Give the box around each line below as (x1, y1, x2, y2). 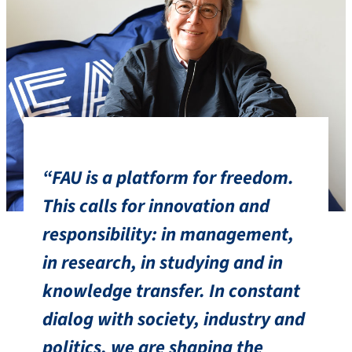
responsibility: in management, (42, 220, 294, 248)
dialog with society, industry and (42, 305, 305, 333)
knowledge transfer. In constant (42, 277, 300, 305)
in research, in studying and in (42, 248, 283, 277)
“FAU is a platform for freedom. (42, 163, 294, 192)
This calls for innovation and (42, 192, 269, 220)
